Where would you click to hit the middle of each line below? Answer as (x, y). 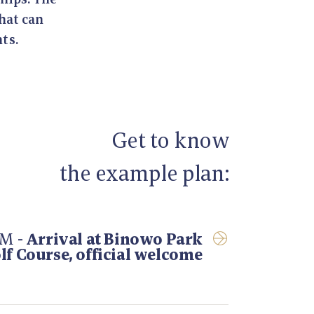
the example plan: (144, 173)
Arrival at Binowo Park (114, 239)
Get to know (170, 141)
